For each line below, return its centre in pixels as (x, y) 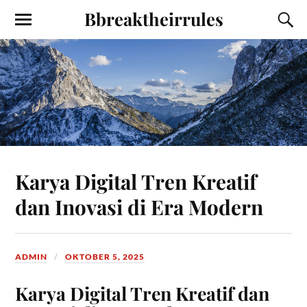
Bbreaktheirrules (153, 19)
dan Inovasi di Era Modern (139, 207)
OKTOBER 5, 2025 (105, 257)
